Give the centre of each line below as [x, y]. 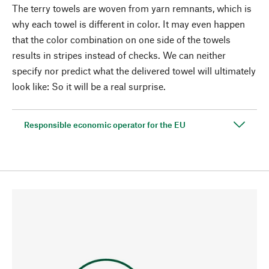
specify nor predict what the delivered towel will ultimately [134, 70]
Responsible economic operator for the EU [105, 124]
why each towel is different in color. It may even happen [128, 23]
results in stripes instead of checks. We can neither [119, 55]
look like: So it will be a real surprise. [89, 86]
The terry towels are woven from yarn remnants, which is [132, 8]
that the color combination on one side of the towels [121, 39]
